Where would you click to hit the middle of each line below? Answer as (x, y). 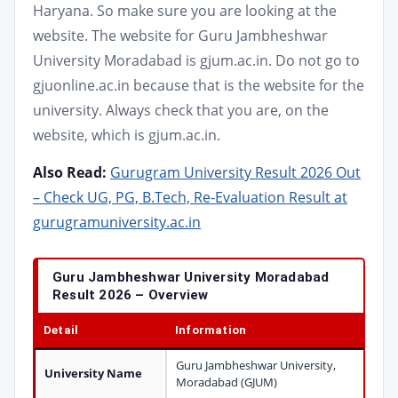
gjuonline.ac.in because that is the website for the (199, 85)
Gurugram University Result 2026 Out (235, 172)
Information (211, 330)
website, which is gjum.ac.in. (127, 135)
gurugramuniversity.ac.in (117, 222)
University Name (93, 373)
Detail (61, 330)
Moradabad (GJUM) (227, 382)
